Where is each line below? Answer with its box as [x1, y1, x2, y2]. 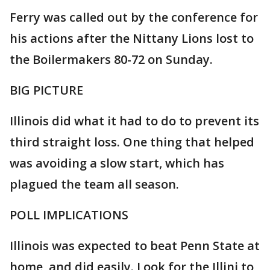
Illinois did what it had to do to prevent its [10, 113, 259, 129]
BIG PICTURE [10, 82, 83, 98]
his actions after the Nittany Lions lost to [10, 30, 254, 46]
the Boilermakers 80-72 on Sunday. [10, 51, 213, 67]
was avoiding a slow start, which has [10, 155, 224, 171]
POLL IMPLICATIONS [10, 207, 128, 223]
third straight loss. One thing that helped [10, 134, 254, 150]
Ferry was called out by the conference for [10, 9, 258, 25]
